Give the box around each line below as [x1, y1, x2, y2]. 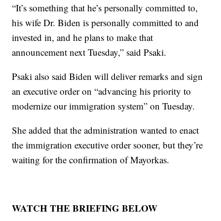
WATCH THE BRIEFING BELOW [12, 201, 158, 215]
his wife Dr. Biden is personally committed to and [12, 16, 199, 29]
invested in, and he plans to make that [12, 31, 153, 44]
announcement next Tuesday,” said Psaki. [12, 46, 167, 59]
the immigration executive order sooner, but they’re [12, 139, 203, 151]
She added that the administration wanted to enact [12, 124, 199, 137]
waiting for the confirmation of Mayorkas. [12, 153, 170, 166]
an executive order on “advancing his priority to [12, 85, 191, 98]
